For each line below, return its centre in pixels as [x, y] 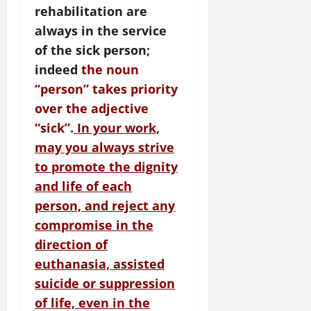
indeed [58, 70]
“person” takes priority [106, 89]
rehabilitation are [91, 11]
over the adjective [92, 109]
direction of [71, 245]
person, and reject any [105, 206]
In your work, [117, 128]
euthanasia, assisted [100, 264]
